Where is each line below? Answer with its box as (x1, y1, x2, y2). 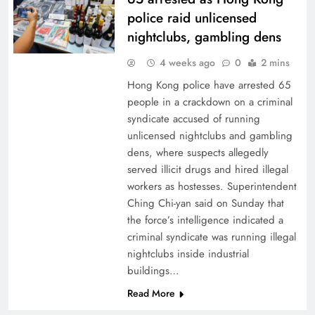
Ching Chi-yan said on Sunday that (127, 195, 284, 211)
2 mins (260, 56, 290, 70)
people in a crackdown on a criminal (127, 94, 292, 110)
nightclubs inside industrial (127, 246, 249, 262)
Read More (127, 286, 175, 300)
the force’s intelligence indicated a (127, 212, 283, 228)
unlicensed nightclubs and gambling (127, 128, 292, 143)
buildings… (127, 263, 179, 278)
